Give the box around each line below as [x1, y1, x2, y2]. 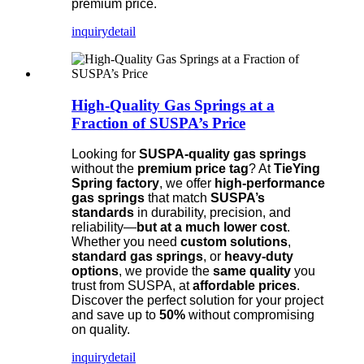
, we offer [159, 176, 214, 191]
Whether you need [71, 235, 180, 249]
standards [71, 206, 134, 220]
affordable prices [193, 279, 297, 293]
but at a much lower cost [136, 220, 287, 235]
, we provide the [119, 264, 213, 279]
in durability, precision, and [134, 206, 291, 220]
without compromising [185, 308, 314, 323]
